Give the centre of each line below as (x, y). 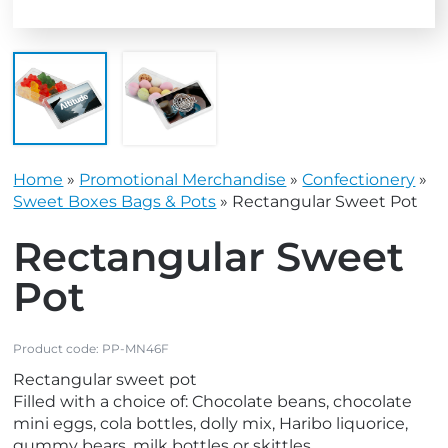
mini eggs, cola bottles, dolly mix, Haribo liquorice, (211, 424)
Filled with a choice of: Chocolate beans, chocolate (213, 402)
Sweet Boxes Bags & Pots (115, 202)
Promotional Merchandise (183, 180)
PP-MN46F (136, 349)
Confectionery (359, 180)
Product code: (58, 349)
